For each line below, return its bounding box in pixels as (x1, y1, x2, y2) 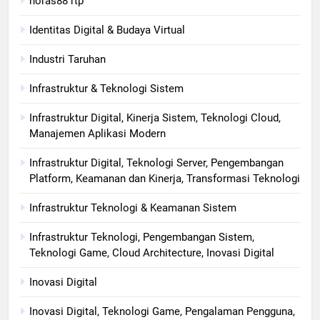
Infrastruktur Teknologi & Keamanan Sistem (29, 201, 236, 214)
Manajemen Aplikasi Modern (29, 126, 166, 140)
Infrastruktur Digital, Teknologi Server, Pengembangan (29, 156, 284, 169)
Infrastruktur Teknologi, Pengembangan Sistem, (29, 230, 254, 244)
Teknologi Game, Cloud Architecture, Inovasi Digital (29, 246, 274, 259)
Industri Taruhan (29, 52, 106, 66)
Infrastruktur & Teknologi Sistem (29, 81, 184, 95)
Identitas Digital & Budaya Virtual (29, 23, 185, 36)
